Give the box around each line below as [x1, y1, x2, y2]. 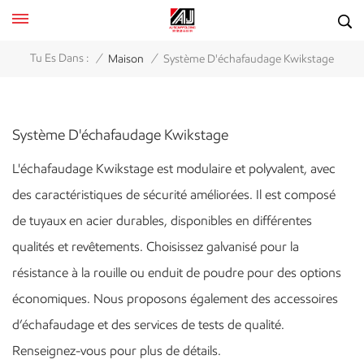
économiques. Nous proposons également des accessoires [12, 290, 338, 306]
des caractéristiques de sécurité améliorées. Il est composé [12, 186, 336, 202]
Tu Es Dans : [30, 51, 89, 66]
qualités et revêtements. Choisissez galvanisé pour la [12, 238, 299, 254]
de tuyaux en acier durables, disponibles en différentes [12, 212, 312, 228]
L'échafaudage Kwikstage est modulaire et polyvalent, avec [12, 160, 336, 176]
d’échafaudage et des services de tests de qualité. [12, 316, 284, 332]
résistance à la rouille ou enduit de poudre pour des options [12, 264, 341, 280]
